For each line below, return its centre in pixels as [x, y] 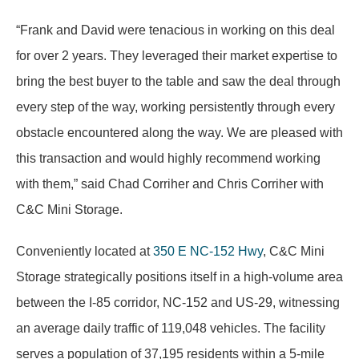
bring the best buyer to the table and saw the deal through [178, 81]
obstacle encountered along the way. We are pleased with [179, 133]
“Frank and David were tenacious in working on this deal [175, 30]
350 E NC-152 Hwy [208, 251]
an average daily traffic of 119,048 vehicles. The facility [171, 328]
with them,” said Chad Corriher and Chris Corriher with [170, 184]
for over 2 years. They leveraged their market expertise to [177, 56]
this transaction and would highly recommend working [168, 158]
